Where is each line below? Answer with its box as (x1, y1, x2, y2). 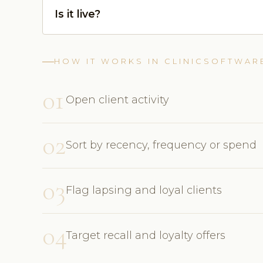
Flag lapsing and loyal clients (66, 184, 222, 197)
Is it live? (55, 8, 100, 21)
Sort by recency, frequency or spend (66, 139, 257, 152)
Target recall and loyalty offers (66, 229, 225, 242)
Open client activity (66, 93, 169, 107)
